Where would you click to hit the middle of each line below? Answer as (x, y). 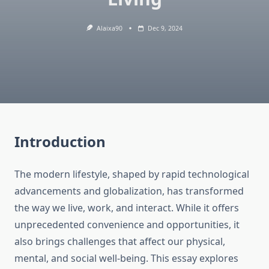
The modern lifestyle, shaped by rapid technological (132, 174)
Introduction (60, 142)
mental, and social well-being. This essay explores (126, 258)
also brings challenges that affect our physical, (120, 242)
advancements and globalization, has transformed (129, 191)
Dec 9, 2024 (165, 28)
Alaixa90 (109, 28)
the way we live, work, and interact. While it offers (127, 208)
